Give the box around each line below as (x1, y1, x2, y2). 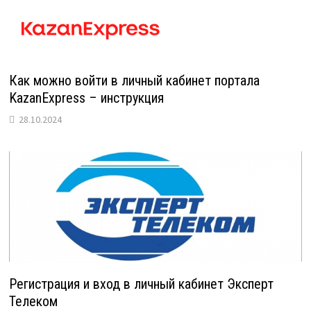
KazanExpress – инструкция (8, 90, 164, 107)
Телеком (8, 292, 58, 310)
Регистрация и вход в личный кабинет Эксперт (8, 275, 274, 292)
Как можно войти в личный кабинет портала (8, 72, 260, 90)
